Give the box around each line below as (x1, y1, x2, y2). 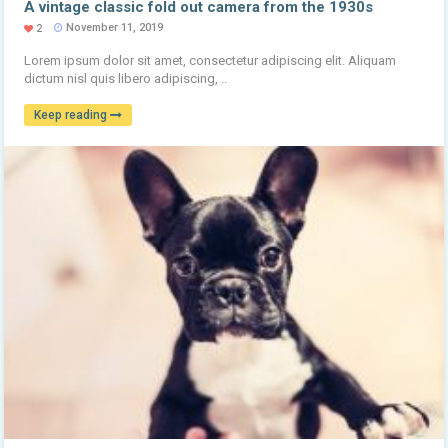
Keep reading (34, 107, 111, 122)
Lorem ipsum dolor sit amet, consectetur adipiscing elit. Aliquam (24, 52, 397, 68)
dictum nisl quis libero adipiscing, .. (24, 70, 228, 86)
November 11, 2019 (63, 20, 164, 34)
